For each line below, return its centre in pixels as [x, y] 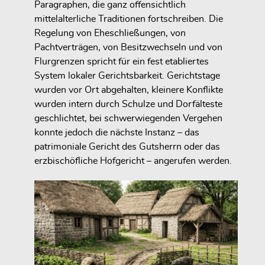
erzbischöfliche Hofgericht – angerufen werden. [133, 161]
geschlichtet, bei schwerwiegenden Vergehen [128, 118]
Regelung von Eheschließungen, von [110, 33]
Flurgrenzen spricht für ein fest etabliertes [122, 61]
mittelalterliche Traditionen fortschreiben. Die [129, 19]
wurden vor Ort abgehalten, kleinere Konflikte [129, 90]
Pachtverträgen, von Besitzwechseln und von [128, 47]
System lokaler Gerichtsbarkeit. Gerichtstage [127, 75]
